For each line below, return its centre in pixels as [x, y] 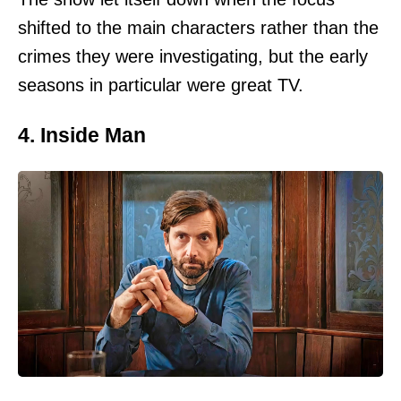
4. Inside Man [82, 135]
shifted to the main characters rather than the [198, 28]
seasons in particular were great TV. [161, 85]
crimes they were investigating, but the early [193, 57]
